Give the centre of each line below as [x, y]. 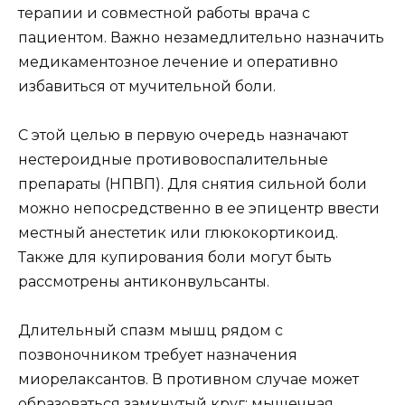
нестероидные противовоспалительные [173, 160]
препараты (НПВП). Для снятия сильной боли [193, 184]
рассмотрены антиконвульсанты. [144, 282]
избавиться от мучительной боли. [147, 86]
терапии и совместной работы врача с [164, 13]
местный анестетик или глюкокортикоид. [178, 233]
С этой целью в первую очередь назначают [183, 136]
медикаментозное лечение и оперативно [178, 61]
